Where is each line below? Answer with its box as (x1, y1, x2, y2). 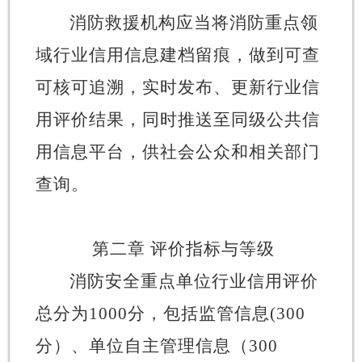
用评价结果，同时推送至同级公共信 (35, 109, 320, 129)
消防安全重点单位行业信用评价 (69, 271, 318, 291)
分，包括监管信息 (127, 303, 270, 323)
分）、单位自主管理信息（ (35, 335, 249, 356)
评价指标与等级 (150, 238, 275, 259)
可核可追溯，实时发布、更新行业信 (35, 77, 320, 97)
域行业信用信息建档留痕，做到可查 (35, 44, 320, 65)
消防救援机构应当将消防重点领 (69, 12, 318, 32)
